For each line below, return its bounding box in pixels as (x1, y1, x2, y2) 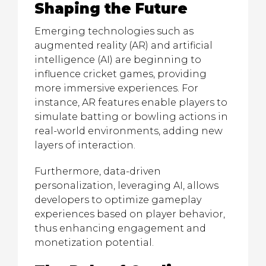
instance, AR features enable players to (34, 97, 227, 108)
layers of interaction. (34, 140, 135, 151)
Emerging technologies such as (34, 26, 194, 37)
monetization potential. (34, 237, 154, 248)
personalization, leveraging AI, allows (34, 180, 218, 191)
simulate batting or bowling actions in (34, 111, 228, 122)
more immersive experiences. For (34, 83, 198, 94)
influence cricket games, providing (34, 68, 207, 80)
